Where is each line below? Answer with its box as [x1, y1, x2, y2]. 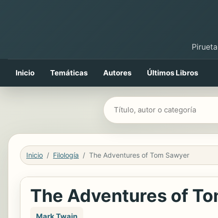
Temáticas [50, 68, 88, 77]
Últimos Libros [147, 68, 198, 77]
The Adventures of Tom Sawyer [89, 151, 189, 159]
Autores [103, 68, 131, 77]
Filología [53, 151, 79, 159]
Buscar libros [105, 99, 150, 109]
